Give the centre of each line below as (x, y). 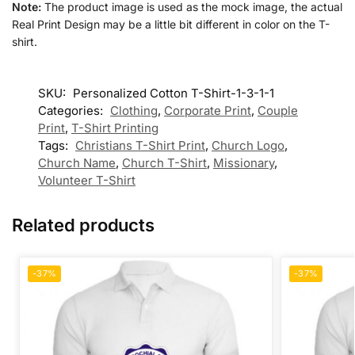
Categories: (72, 111)
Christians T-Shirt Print (140, 146)
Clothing (134, 111)
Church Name (77, 163)
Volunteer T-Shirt (87, 181)
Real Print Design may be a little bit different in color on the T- (171, 24)
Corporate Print (208, 111)
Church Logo (248, 146)
